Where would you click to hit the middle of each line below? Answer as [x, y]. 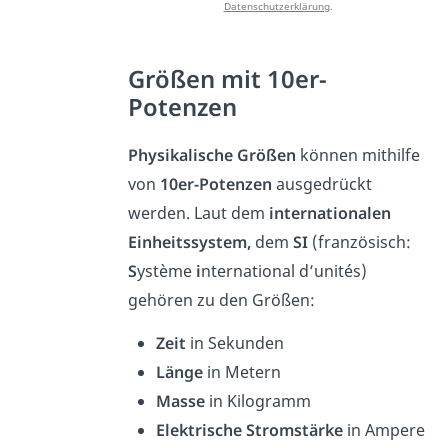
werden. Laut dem [199, 212]
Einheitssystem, [190, 241]
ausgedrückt [322, 183]
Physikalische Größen [212, 154]
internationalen [330, 212]
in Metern [244, 371]
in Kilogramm [260, 400]
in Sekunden [237, 342]
